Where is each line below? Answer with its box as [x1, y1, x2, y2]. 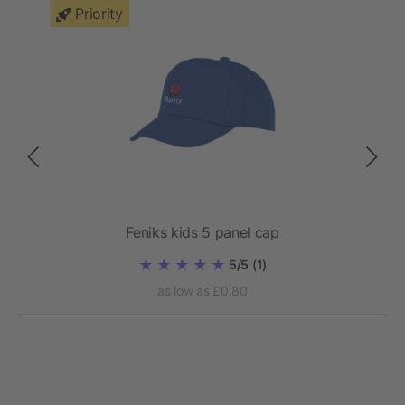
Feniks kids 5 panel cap [126, 223, 279, 242]
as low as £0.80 [157, 283, 248, 299]
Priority [75, 5, 123, 24]
